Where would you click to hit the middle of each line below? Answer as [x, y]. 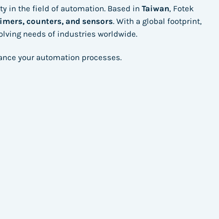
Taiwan [155, 9]
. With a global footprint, [157, 22]
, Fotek [181, 9]
